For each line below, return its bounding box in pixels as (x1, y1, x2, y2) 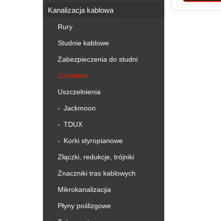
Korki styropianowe (62, 137, 123, 145)
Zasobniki (58, 72, 88, 79)
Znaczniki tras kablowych (58, 169, 136, 177)
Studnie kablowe (58, 39, 109, 47)
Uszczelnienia (58, 88, 101, 96)
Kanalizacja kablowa (48, 6, 113, 14)
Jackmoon (62, 104, 96, 112)
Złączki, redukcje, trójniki (58, 153, 134, 161)
